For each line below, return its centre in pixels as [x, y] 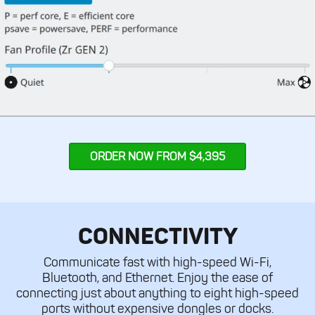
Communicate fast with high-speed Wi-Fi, [157, 263]
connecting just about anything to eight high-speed [157, 294]
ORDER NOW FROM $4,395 [157, 157]
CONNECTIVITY [157, 236]
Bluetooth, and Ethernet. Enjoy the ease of [157, 278]
